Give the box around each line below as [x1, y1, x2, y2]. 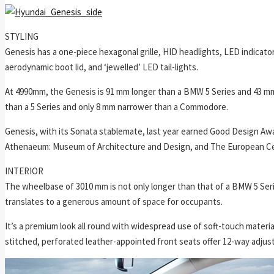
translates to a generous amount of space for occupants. [5, 195, 223, 207]
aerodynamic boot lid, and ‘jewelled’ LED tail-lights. [5, 61, 198, 73]
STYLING [5, 30, 39, 42]
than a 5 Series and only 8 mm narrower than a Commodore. [5, 100, 228, 113]
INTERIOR [5, 165, 43, 177]
